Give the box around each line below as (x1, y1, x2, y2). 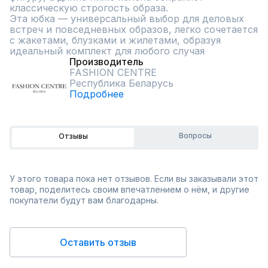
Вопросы (178, 131, 212, 140)
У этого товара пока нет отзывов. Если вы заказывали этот (10, 173, 258, 184)
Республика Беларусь (69, 77, 173, 89)
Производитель (69, 56, 144, 68)
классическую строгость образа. (10, 2, 168, 14)
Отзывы (58, 132, 88, 141)
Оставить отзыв (60, 236, 136, 248)
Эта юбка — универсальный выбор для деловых (10, 13, 244, 25)
